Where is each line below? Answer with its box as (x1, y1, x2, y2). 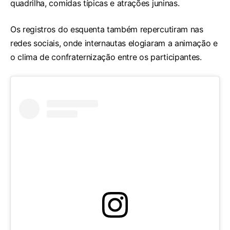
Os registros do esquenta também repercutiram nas (10, 24, 203, 35)
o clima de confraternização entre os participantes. (10, 52, 202, 63)
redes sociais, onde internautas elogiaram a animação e (10, 38, 218, 49)
